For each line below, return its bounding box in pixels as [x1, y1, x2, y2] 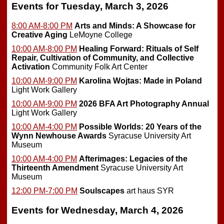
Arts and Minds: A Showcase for [74, 21, 195, 30]
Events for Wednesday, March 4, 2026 [11, 204, 183, 215]
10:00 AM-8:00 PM [11, 44, 77, 53]
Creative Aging [11, 30, 67, 39]
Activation [11, 62, 50, 71]
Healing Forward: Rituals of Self [79, 44, 198, 53]
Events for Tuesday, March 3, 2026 [11, 1, 168, 12]
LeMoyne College [67, 30, 132, 39]
